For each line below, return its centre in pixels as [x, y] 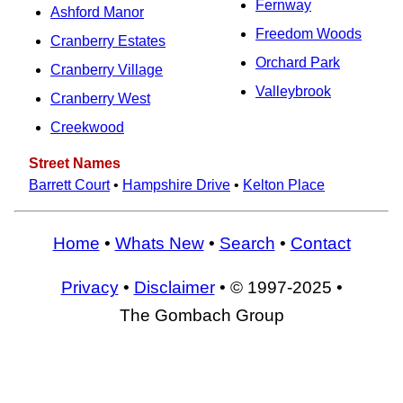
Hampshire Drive [176, 185]
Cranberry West [100, 99]
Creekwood [87, 127]
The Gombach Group [201, 316]
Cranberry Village [107, 70]
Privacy [90, 288]
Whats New [159, 243]
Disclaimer [174, 288]
